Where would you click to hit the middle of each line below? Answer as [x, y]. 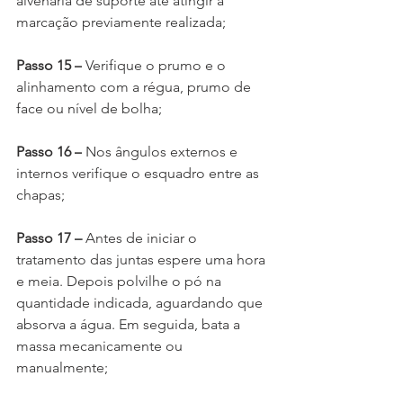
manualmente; [62, 368]
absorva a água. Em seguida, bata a [130, 325]
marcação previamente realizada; [121, 22]
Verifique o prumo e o [156, 66]
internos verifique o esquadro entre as [139, 174]
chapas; [40, 195]
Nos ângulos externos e [161, 152]
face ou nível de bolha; [89, 109]
